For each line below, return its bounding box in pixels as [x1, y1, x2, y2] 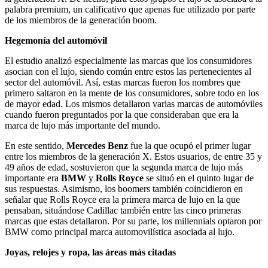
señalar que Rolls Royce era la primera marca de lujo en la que [5, 194, 240, 205]
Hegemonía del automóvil [5, 35, 107, 45]
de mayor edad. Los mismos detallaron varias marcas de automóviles [5, 98, 263, 109]
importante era [5, 172, 59, 183]
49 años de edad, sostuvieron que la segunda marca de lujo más [5, 162, 243, 172]
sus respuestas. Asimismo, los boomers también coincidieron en [5, 183, 243, 194]
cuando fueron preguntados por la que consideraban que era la [5, 109, 239, 120]
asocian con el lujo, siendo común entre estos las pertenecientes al [5, 66, 251, 77]
